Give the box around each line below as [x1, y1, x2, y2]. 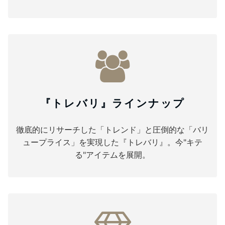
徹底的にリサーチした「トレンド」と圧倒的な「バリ [16, 125, 209, 135]
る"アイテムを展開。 [75, 150, 150, 160]
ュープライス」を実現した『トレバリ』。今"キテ [23, 137, 202, 147]
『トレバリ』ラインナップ [40, 96, 185, 109]
